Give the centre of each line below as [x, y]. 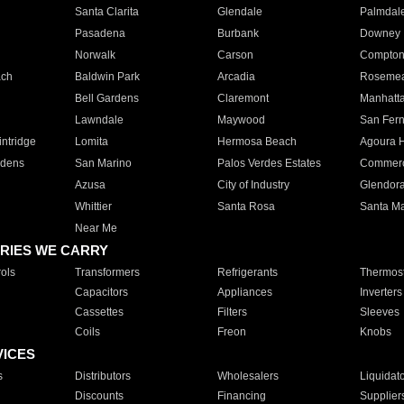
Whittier [93, 207]
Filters [232, 312]
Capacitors [101, 292]
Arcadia [236, 77]
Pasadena [100, 33]
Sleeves [379, 312]
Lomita [91, 142]
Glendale [239, 12]
